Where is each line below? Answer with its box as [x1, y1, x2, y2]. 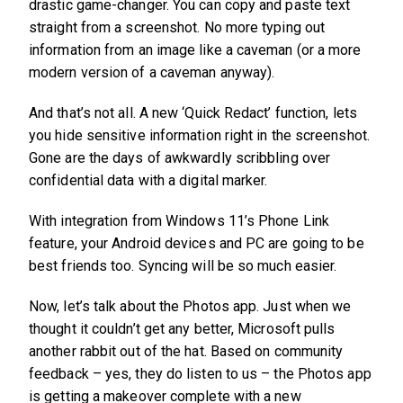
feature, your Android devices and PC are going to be [29, 235, 364, 253]
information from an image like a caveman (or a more [29, 41, 362, 59]
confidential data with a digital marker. [29, 172, 268, 190]
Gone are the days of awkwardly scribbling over [29, 149, 331, 167]
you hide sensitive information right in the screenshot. [29, 127, 370, 145]
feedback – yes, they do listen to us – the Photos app [29, 365, 372, 383]
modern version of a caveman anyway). [29, 64, 275, 82]
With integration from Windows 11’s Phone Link [29, 212, 330, 230]
